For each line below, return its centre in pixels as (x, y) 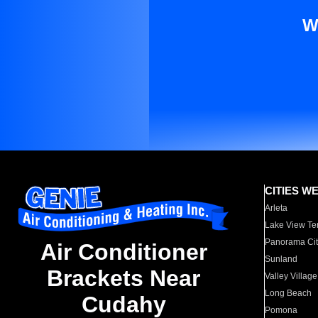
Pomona (281, 310)
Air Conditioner (124, 252)
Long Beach (289, 293)
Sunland (281, 259)
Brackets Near (124, 279)
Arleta (276, 208)
